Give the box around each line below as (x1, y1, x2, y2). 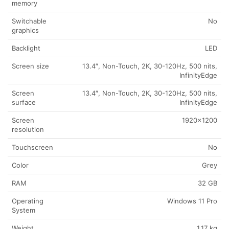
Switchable (12, 17, 47, 26)
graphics (12, 26, 39, 35)
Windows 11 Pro (167, 197, 217, 205)
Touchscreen (12, 143, 53, 152)
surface (12, 98, 36, 107)
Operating (12, 197, 43, 205)
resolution (12, 125, 44, 134)
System (12, 206, 35, 215)
